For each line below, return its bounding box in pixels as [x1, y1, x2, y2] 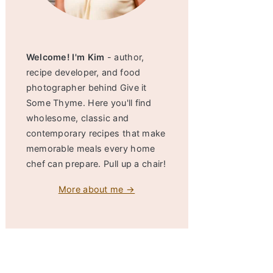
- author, [104, 52, 144, 62]
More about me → [58, 184, 135, 194]
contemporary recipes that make [26, 128, 166, 138]
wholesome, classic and [26, 113, 129, 123]
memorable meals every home [26, 143, 155, 154]
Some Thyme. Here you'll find [26, 97, 152, 108]
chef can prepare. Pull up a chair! [26, 158, 166, 169]
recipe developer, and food [26, 67, 141, 77]
